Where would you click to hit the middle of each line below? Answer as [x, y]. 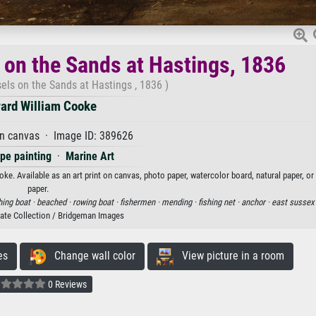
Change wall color [90, 256]
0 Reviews [66, 285]
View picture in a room [229, 256]
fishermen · [141, 202]
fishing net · [220, 202]
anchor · [256, 202]
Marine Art [90, 157]
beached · [55, 202]
